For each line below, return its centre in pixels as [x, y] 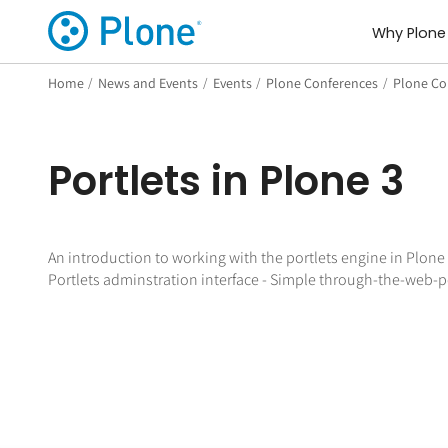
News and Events [148, 82]
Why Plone [408, 33]
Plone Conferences [322, 82]
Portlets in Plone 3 [225, 180]
